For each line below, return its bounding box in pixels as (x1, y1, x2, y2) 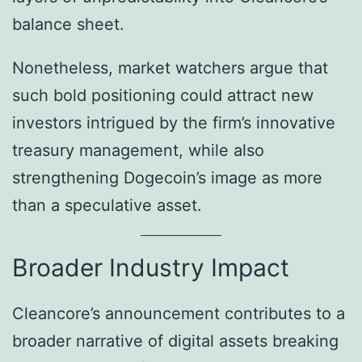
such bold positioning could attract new (12, 86, 314, 106)
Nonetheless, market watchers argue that (12, 58, 328, 78)
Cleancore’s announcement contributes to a (12, 304, 345, 324)
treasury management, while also (12, 141, 264, 161)
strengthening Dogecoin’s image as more (12, 168, 322, 188)
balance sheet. (12, 15, 124, 35)
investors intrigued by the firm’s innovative (12, 113, 335, 133)
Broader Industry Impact (12, 253, 289, 283)
